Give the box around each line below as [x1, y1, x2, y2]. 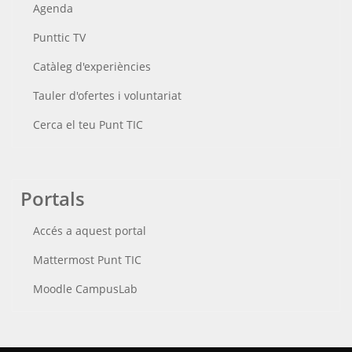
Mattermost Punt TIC [33, 252, 141, 268]
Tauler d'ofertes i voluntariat [33, 88, 181, 104]
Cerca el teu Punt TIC [33, 117, 143, 133]
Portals [20, 185, 85, 212]
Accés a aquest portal [33, 223, 146, 239]
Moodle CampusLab [33, 281, 137, 297]
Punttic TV [33, 30, 86, 46]
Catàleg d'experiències [33, 59, 151, 75]
